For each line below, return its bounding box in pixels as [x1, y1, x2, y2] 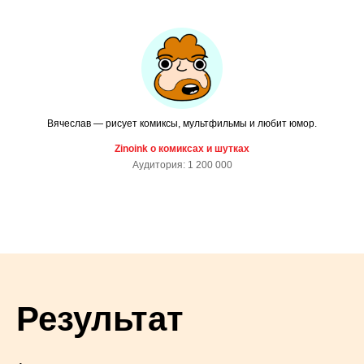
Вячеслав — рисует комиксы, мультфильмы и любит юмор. [47, 117, 317, 129]
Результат [16, 299, 184, 338]
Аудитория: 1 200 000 [132, 158, 232, 171]
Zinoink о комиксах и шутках [115, 142, 249, 154]
